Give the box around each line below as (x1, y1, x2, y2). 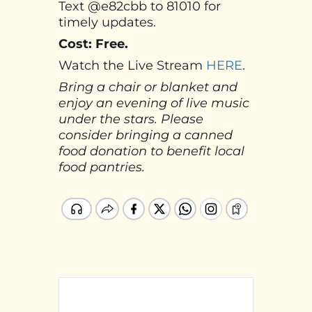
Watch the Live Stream (58, 57, 206, 73)
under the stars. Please (58, 111, 203, 127)
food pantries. (58, 159, 145, 175)
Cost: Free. (58, 36, 132, 52)
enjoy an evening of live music (58, 95, 249, 111)
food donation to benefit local (58, 143, 244, 159)
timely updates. (58, 14, 156, 30)
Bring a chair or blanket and (58, 79, 237, 95)
